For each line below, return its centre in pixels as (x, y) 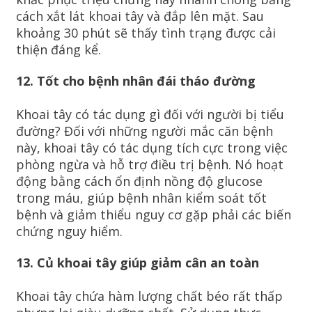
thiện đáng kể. (58, 49)
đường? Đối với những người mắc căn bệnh (145, 131)
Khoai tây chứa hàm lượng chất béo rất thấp (149, 296)
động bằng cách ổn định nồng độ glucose (139, 181)
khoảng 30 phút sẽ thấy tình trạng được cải (146, 32)
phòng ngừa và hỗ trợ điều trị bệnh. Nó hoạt (150, 164)
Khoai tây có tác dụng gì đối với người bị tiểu (150, 114)
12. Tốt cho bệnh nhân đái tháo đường (136, 80)
